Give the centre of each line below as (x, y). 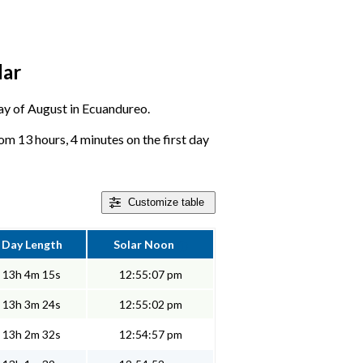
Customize (153, 203)
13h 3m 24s (32, 305)
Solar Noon (145, 245)
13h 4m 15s (32, 275)
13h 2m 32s (32, 335)
